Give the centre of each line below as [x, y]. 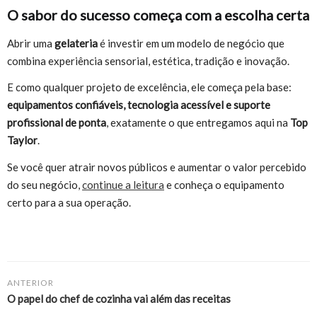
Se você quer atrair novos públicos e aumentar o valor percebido [157, 167]
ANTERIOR [30, 282]
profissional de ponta [57, 123]
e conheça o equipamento [224, 184]
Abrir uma [31, 43]
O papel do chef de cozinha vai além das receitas [119, 298]
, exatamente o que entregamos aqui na [198, 123]
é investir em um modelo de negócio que [191, 43]
